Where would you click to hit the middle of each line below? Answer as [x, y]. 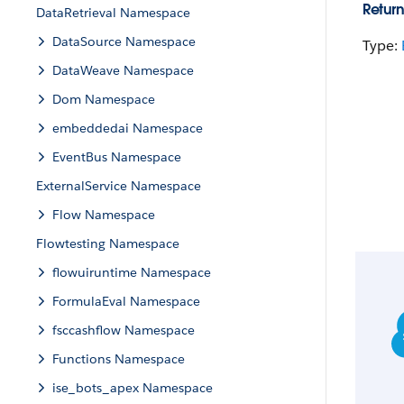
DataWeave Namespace [123, 70]
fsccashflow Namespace [124, 330]
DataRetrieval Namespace [113, 13]
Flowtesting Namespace [108, 243]
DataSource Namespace [124, 41]
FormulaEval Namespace [126, 301]
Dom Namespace [104, 99]
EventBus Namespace [117, 157]
